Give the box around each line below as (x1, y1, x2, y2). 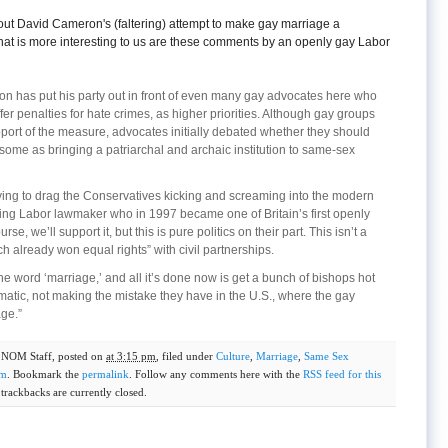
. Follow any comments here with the (129, 368, 303, 380)
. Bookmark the (7, 368, 82, 380)
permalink (82, 368, 129, 380)
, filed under (156, 350, 216, 362)
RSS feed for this (303, 368, 381, 380)
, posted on (52, 350, 106, 362)
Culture (216, 350, 250, 362)
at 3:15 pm (106, 350, 156, 362)
